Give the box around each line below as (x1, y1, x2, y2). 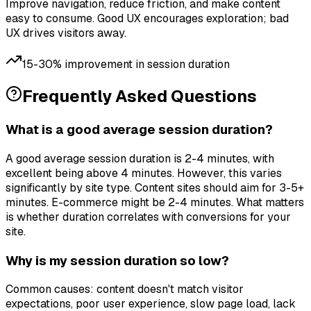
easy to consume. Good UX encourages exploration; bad (6, 11, 289, 26)
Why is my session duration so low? (6, 251, 229, 269)
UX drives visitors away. (6, 26, 126, 41)
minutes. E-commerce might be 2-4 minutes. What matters (6, 194, 304, 210)
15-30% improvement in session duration (22, 57, 230, 72)
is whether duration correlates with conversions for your (6, 209, 291, 224)
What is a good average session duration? (6, 121, 273, 139)
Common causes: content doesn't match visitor (6, 282, 244, 297)
